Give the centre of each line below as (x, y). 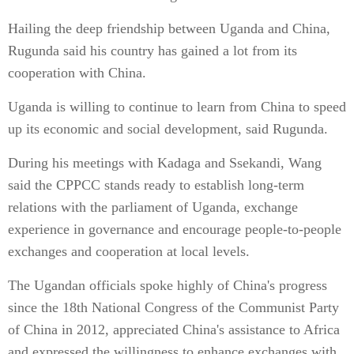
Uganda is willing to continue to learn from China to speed (177, 107)
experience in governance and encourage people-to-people (175, 229)
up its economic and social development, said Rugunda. (168, 129)
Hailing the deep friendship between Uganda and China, (169, 28)
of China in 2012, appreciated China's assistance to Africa (174, 330)
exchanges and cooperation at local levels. (129, 251)
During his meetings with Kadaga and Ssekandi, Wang (165, 163)
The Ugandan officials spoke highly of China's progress (168, 285)
